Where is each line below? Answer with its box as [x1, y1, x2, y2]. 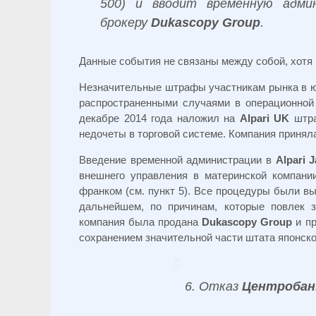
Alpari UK [239, 112, 290, 124]
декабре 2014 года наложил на [79, 112, 240, 124]
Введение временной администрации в [79, 154, 276, 166]
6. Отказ [184, 279, 242, 293]
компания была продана [79, 216, 202, 228]
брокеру [100, 16, 151, 30]
